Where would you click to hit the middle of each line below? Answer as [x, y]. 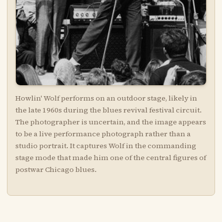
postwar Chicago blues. [56, 170]
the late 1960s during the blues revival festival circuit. [108, 110]
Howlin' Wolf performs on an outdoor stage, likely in [106, 98]
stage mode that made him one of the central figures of [111, 158]
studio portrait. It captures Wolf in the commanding [106, 146]
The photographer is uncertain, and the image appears [111, 122]
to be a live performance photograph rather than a [103, 134]
